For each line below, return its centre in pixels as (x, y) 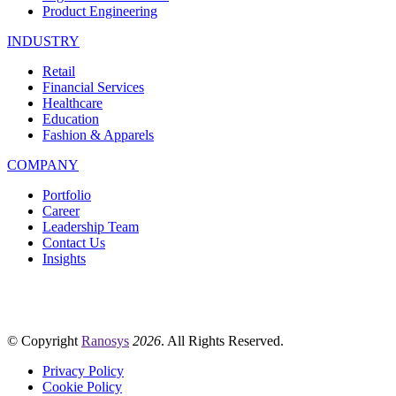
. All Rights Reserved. (222, 341)
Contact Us (74, 243)
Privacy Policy (83, 371)
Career (61, 211)
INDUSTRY (43, 42)
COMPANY (43, 165)
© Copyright (44, 341)
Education (71, 119)
